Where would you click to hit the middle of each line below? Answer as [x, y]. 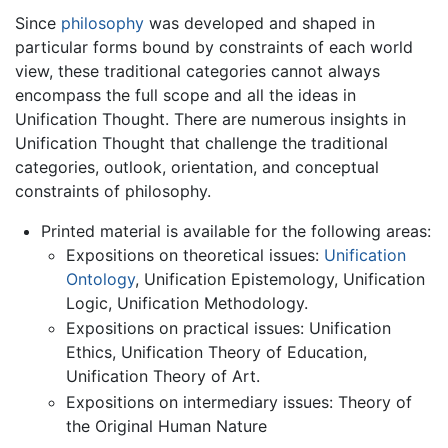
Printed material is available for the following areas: [235, 230]
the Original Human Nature [167, 425]
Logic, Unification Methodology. [187, 302]
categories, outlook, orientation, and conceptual [197, 166]
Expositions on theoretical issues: [195, 254]
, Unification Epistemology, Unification [280, 278]
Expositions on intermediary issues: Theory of [239, 401]
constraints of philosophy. [113, 190]
